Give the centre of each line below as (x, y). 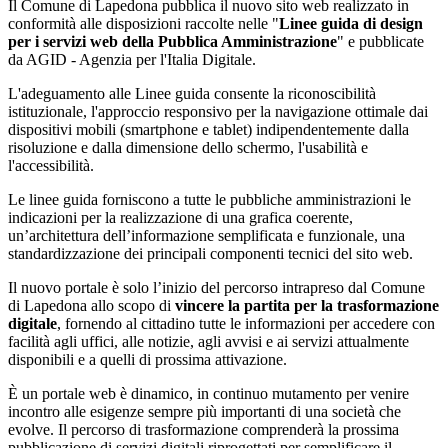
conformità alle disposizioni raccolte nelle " (143, 23)
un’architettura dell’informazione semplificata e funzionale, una (206, 235)
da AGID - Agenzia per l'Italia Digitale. (132, 59)
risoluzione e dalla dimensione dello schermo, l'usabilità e (188, 147)
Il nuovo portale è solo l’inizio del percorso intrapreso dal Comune (216, 287)
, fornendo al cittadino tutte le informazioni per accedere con (246, 323)
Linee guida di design (351, 23)
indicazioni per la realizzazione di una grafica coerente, (180, 217)
